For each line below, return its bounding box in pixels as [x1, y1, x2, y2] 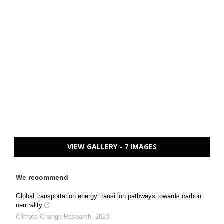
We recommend [16, 173, 68, 181]
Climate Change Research [16, 213, 91, 220]
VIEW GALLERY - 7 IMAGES [67, 142, 157, 151]
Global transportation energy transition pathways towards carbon [16, 192, 201, 200]
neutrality [16, 201, 42, 209]
